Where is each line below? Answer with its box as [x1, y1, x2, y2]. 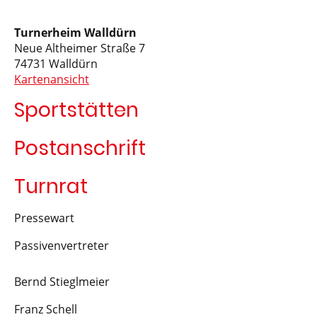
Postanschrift [14, 134, 146, 162]
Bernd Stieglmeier [14, 273, 110, 289]
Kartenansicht [14, 71, 89, 87]
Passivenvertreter [14, 237, 109, 253]
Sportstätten [14, 96, 139, 124]
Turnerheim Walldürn [14, 24, 137, 40]
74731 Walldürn [14, 55, 98, 71]
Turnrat [14, 172, 88, 200]
